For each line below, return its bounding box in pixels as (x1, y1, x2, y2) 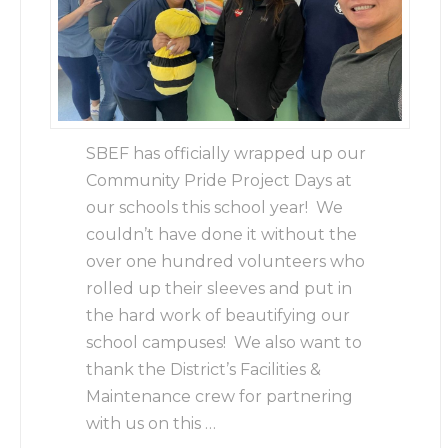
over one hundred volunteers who (86, 251, 366, 271)
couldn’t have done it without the (86, 224, 358, 244)
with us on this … (86, 413, 217, 433)
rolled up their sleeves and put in (86, 278, 353, 298)
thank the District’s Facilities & (86, 359, 322, 379)
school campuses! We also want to (86, 332, 363, 352)
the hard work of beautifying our (86, 305, 351, 325)
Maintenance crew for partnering (86, 386, 354, 406)
